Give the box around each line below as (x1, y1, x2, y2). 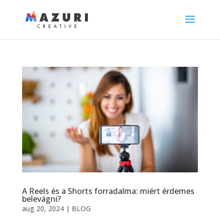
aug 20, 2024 (22, 204, 64, 214)
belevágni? (22, 193, 61, 205)
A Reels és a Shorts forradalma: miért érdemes (22, 186, 194, 197)
